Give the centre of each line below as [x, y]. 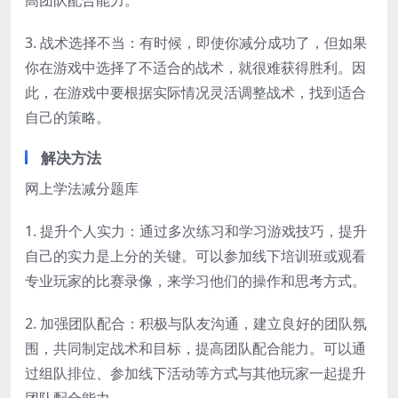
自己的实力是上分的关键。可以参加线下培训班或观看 [195, 256]
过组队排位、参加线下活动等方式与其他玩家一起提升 [195, 373]
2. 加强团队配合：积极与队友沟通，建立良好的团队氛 [196, 323]
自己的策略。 [68, 117]
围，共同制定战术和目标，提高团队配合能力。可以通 [195, 348]
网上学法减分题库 [82, 188]
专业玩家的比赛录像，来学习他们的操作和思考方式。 [195, 281]
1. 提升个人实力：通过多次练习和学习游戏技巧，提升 [196, 231]
